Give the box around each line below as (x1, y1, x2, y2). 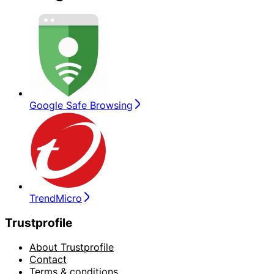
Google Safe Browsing (29, 98, 133, 111)
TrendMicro (29, 191, 82, 204)
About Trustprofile (29, 241, 114, 254)
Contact (29, 253, 67, 266)
